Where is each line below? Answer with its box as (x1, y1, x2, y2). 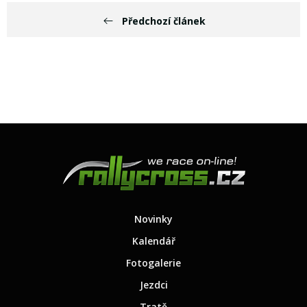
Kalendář (132, 234, 175, 248)
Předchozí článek (121, 14, 206, 28)
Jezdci (139, 278, 168, 292)
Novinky (134, 212, 173, 226)
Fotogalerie (126, 256, 181, 270)
